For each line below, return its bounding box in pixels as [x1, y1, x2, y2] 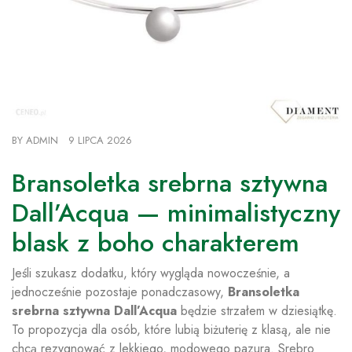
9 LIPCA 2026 [68, 133, 132, 148]
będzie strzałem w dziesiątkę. [177, 302, 337, 321]
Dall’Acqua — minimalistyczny [12, 195, 340, 232]
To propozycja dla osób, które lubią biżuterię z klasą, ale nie [12, 321, 331, 339]
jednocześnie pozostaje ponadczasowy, [12, 283, 228, 302]
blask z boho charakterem [12, 225, 299, 262]
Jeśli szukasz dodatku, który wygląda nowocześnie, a [12, 264, 290, 283]
